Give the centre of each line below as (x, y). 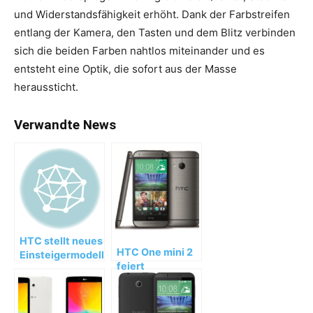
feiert (131, 266)
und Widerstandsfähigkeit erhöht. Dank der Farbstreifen (152, 14)
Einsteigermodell (62, 255)
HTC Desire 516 (58, 269)
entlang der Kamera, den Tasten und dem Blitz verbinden (155, 32)
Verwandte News (65, 125)
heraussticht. (46, 87)
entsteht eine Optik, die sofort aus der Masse (125, 69)
